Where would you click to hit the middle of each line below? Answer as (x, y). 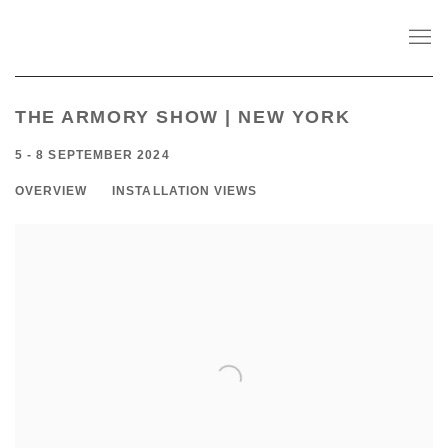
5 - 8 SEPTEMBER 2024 (92, 155)
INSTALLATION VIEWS (185, 191)
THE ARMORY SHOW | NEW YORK (183, 117)
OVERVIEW (51, 191)
